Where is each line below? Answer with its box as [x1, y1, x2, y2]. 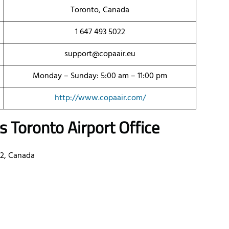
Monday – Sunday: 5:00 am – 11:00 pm [33, 70, 167, 83]
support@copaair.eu [64, 48, 135, 61]
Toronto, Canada [71, 4, 129, 17]
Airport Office [64, 115, 163, 140]
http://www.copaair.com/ [54, 91, 146, 105]
